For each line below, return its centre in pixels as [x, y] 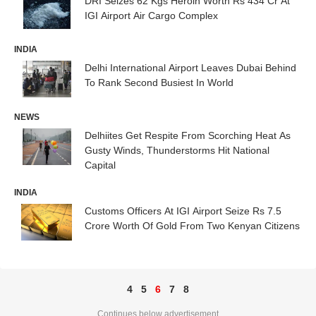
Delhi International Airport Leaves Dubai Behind [190, 68]
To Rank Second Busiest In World [159, 83]
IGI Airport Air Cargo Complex [151, 15]
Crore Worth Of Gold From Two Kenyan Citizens [192, 226]
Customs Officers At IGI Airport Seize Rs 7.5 [183, 211]
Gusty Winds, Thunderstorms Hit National [177, 150]
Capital [100, 165]
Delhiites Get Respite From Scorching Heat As [188, 135]
